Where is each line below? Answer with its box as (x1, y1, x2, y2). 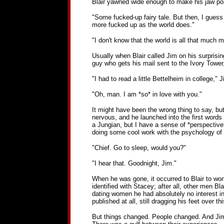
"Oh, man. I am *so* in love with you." (91, 90, 202, 98)
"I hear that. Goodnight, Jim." (91, 159, 176, 167)
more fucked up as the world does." (91, 21, 194, 28)
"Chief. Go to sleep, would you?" (91, 144, 186, 151)
